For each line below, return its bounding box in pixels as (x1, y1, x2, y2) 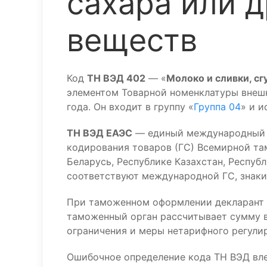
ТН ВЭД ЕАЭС (67, 127, 132, 139)
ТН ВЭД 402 (87, 72, 145, 84)
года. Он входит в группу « (67, 101, 194, 113)
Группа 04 (194, 101, 241, 113)
